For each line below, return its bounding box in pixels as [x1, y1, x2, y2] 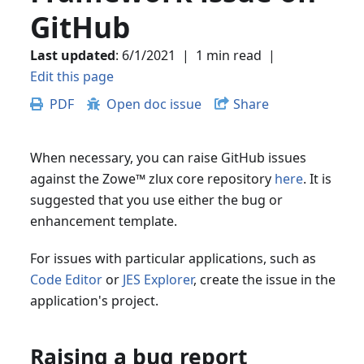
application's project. [29, 292, 158, 310]
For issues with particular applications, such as [29, 249, 316, 268]
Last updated [29, 46, 115, 64]
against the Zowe [29, 170, 136, 188]
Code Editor [29, 271, 102, 289]
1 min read [195, 46, 262, 64]
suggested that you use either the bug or [29, 191, 283, 210]
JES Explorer [122, 271, 193, 289]
